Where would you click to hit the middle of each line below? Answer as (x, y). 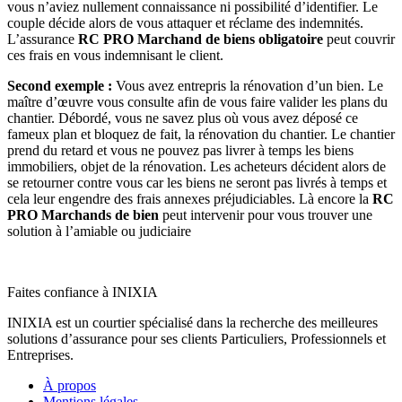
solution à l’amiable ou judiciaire (99, 232)
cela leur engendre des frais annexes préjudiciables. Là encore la (188, 199)
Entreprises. (40, 355)
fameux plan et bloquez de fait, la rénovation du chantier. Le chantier (201, 135)
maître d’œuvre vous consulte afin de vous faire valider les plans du (197, 102)
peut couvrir (359, 39)
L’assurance (41, 39)
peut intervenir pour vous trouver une (266, 215)
